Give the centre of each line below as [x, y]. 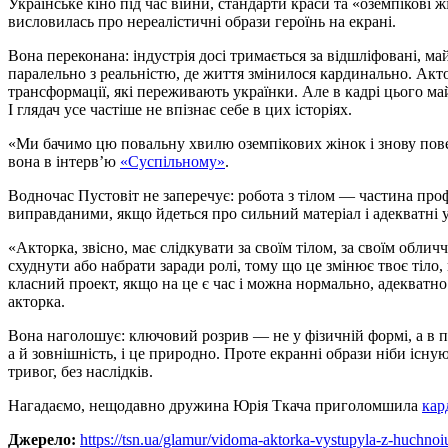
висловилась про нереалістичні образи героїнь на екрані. [202, 22]
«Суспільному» [172, 162]
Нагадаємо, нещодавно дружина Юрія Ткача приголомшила [215, 406]
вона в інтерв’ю [64, 162]
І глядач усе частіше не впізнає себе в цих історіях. [180, 110]
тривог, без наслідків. [80, 372]
